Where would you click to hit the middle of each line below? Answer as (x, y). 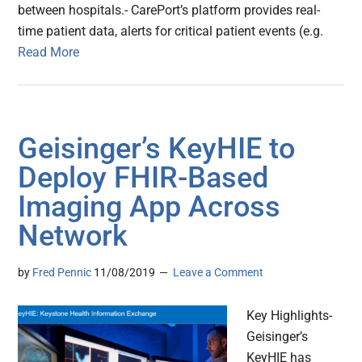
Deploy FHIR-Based (143, 178)
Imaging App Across (149, 207)
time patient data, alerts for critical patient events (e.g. (171, 32)
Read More (49, 53)
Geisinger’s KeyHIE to (157, 149)
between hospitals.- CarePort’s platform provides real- (169, 11)
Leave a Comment (219, 273)
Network (73, 236)
